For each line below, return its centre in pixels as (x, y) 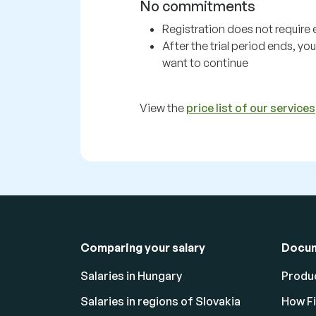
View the (163, 108)
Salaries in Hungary (131, 276)
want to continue (205, 63)
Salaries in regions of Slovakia (160, 301)
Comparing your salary (143, 248)
